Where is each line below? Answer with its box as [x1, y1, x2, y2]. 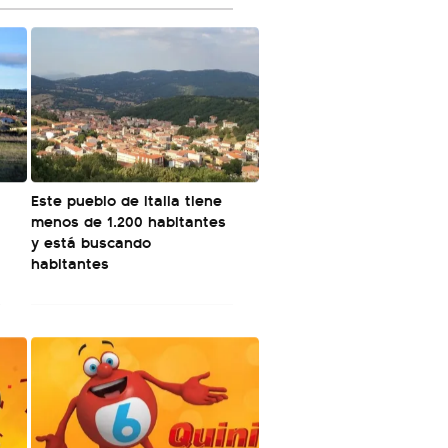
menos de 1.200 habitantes [31, 209, 226, 232]
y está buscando [31, 230, 151, 253]
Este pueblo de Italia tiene [31, 188, 222, 211]
